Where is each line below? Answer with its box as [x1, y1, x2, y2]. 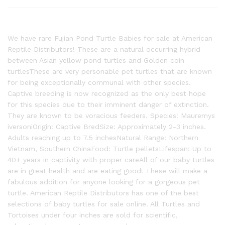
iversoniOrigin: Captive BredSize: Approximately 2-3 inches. [8, 123, 206, 131]
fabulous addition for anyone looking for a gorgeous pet [8, 178, 200, 186]
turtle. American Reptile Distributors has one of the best [8, 189, 199, 197]
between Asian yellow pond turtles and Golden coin [8, 56, 184, 64]
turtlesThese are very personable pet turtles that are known [8, 67, 212, 75]
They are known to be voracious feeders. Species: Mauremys [8, 111, 215, 120]
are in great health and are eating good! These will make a [8, 167, 207, 175]
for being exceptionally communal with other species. [8, 78, 191, 86]
